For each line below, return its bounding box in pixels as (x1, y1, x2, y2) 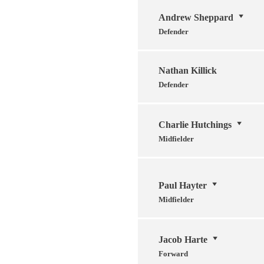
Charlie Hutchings (159, 119, 232, 130)
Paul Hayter (159, 180, 207, 190)
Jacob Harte (159, 234, 207, 245)
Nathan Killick (159, 65, 217, 75)
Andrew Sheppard (159, 12, 233, 22)
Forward (159, 249, 188, 258)
